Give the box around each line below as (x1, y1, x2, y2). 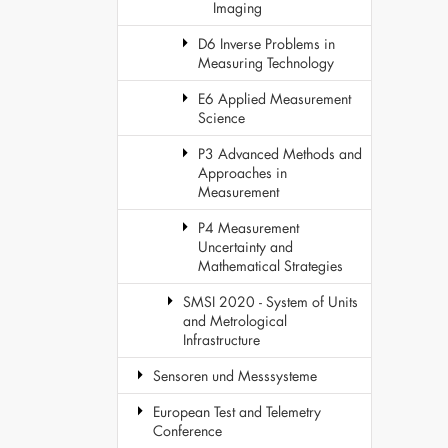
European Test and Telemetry (153, 402, 321, 421)
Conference (153, 421, 222, 440)
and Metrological (183, 311, 287, 330)
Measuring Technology (198, 53, 334, 72)
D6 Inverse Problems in (198, 34, 335, 53)
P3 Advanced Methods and (198, 144, 362, 163)
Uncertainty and (198, 237, 293, 256)
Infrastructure (183, 330, 260, 349)
